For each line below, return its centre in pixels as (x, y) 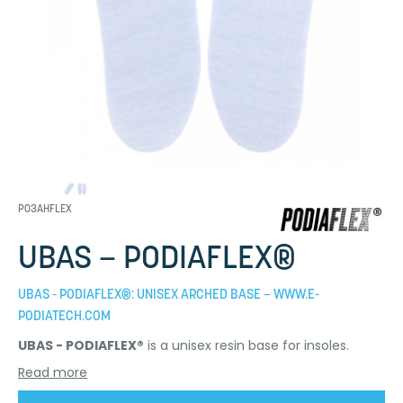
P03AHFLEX (45, 209)
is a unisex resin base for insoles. (246, 345)
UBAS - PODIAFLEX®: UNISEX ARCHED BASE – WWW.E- (169, 295)
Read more (53, 372)
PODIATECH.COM (64, 317)
